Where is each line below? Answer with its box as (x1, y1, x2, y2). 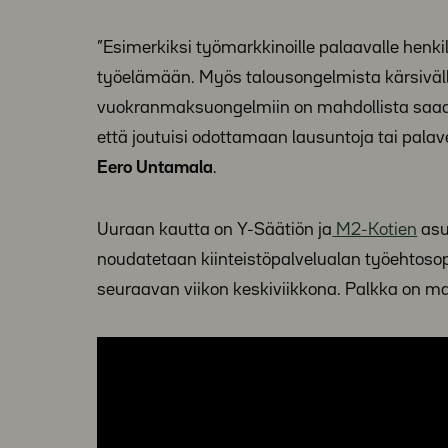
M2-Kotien (332, 221, 418, 238)
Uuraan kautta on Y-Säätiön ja (97, 221, 333, 238)
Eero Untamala (97, 159, 214, 176)
